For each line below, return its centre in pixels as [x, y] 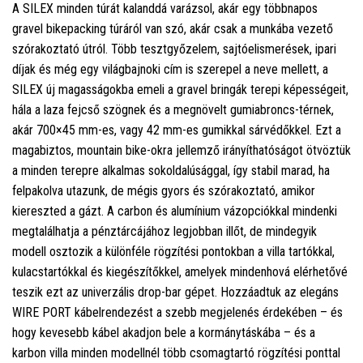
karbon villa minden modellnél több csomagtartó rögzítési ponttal [176, 353]
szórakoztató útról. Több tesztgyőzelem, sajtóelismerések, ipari [174, 49]
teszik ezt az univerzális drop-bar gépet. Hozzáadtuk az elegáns [175, 293]
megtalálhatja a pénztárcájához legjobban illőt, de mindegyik [164, 232]
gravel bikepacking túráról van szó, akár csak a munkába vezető [173, 29]
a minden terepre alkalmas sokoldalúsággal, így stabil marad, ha [171, 171]
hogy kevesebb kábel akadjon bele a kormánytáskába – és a [164, 333]
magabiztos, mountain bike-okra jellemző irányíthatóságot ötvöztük [181, 151]
